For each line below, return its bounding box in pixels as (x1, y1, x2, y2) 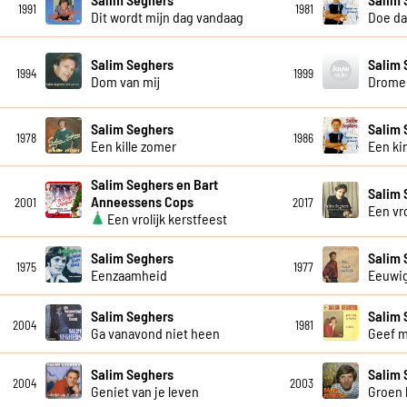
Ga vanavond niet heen (90, 323, 220, 342)
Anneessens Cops (90, 193, 194, 211)
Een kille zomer (90, 136, 176, 154)
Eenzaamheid (90, 265, 167, 283)
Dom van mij (90, 72, 160, 90)
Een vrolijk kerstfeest (104, 210, 227, 228)
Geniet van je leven (90, 382, 199, 400)
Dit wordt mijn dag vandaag (90, 7, 243, 25)
